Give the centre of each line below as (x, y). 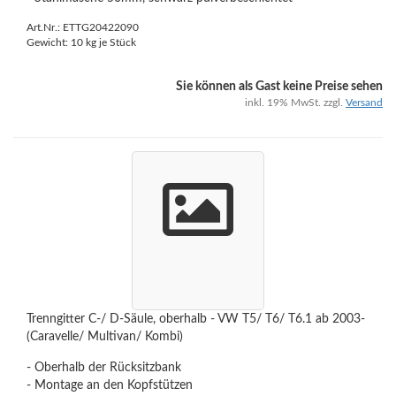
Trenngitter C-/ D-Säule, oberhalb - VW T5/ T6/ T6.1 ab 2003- (196, 319)
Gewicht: (49, 42)
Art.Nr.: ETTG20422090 (83, 27)
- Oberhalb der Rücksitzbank (104, 368)
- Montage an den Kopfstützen (110, 385)
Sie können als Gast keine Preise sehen (279, 87)
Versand (364, 103)
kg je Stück (110, 42)
